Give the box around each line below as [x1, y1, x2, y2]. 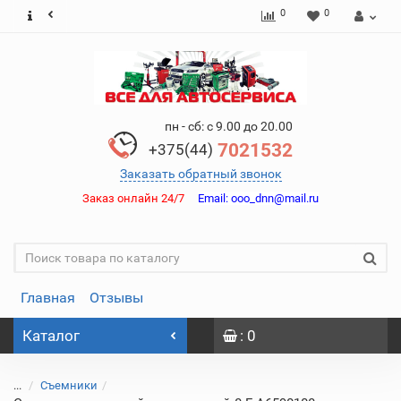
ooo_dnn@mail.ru [228, 192, 319, 205]
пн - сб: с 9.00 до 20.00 [165, 119, 293, 133]
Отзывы [90, 289, 143, 306]
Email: [198, 192, 228, 205]
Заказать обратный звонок [119, 166, 282, 181]
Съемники [40, 379, 98, 392]
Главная [21, 289, 75, 306]
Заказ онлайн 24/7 [82, 192, 198, 205]
